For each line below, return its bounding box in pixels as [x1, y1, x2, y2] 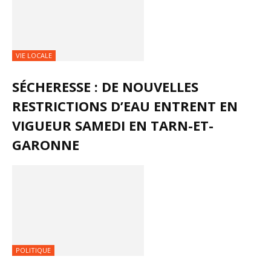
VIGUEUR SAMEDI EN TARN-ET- [12, 116, 214, 135]
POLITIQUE [16, 246, 51, 255]
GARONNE [12, 135, 79, 154]
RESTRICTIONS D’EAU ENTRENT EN [12, 97, 238, 116]
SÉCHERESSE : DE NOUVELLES [12, 77, 198, 96]
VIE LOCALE [16, 51, 52, 60]
